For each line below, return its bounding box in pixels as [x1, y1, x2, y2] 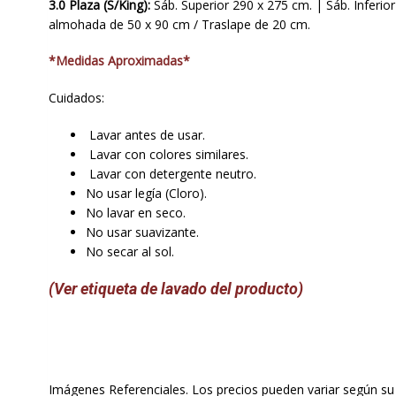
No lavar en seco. [85, 204, 186, 222]
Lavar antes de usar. [85, 126, 205, 144]
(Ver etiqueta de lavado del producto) [48, 278, 303, 298]
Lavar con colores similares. [85, 146, 248, 164]
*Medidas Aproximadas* [48, 52, 190, 70]
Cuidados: [48, 89, 104, 107]
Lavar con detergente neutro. [85, 165, 256, 183]
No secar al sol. [85, 243, 174, 261]
